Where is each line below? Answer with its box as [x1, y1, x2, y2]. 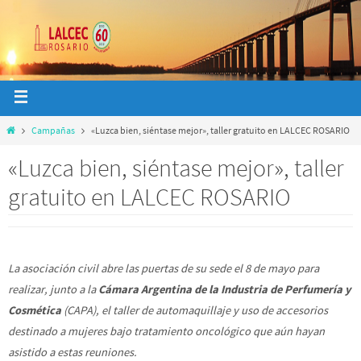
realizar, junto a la [8, 282, 96, 297]
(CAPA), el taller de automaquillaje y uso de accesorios [61, 303, 328, 317]
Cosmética [8, 303, 61, 317]
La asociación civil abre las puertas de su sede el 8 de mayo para [8, 261, 319, 276]
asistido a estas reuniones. [8, 345, 137, 359]
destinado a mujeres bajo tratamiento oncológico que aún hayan [8, 324, 325, 338]
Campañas [31, 125, 76, 136]
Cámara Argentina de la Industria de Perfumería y [96, 282, 351, 297]
